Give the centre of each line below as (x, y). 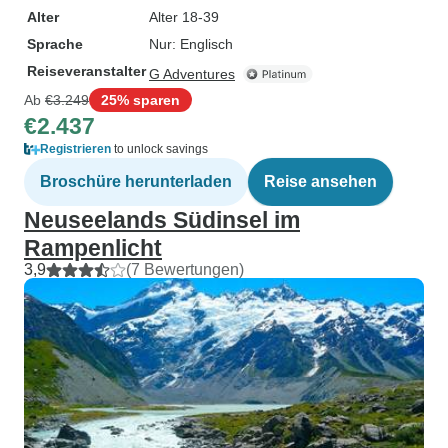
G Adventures (192, 74)
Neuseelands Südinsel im (162, 220)
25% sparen (140, 99)
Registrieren (75, 149)
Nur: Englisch (191, 44)
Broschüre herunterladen (136, 181)
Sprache (55, 44)
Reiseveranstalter (86, 71)
